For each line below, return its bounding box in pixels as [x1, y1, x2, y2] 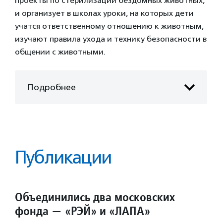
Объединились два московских [15, 189, 175, 205]
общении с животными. [15, 47, 106, 56]
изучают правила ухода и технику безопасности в [15, 34, 207, 44]
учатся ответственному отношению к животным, [15, 21, 204, 31]
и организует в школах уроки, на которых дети [15, 8, 194, 18]
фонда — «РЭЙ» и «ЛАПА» [15, 203, 150, 219]
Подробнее [27, 82, 76, 92]
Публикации [15, 147, 111, 168]
